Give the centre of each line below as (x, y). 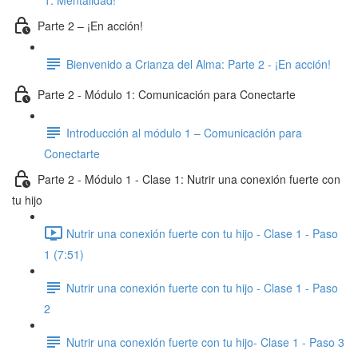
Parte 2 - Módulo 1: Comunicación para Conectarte (167, 94)
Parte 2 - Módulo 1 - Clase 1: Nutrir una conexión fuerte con (189, 179)
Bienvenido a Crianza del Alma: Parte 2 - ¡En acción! (199, 64)
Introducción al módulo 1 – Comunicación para (184, 132)
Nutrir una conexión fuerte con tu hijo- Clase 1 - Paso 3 (205, 342)
